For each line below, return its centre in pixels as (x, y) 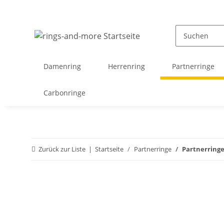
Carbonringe (64, 93)
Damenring (62, 66)
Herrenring (127, 66)
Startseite (109, 149)
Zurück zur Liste (62, 149)
